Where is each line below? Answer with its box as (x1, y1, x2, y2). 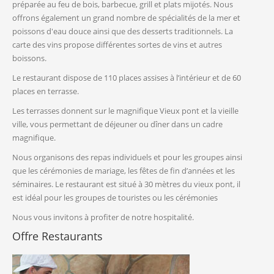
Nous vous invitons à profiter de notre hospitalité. (12, 212, 194, 223)
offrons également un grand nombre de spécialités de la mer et (12, 12, 240, 24)
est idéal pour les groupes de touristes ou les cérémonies (12, 192, 218, 204)
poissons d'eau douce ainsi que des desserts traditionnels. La (12, 26, 233, 37)
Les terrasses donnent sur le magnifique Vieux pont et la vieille (12, 105, 239, 117)
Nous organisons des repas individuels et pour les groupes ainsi (12, 152, 242, 163)
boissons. (12, 53, 46, 64)
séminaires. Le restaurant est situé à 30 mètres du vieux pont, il (12, 179, 240, 190)
